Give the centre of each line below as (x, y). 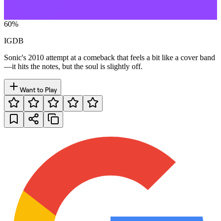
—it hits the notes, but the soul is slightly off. (73, 66)
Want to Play (38, 89)
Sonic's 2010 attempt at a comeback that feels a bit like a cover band (110, 57)
